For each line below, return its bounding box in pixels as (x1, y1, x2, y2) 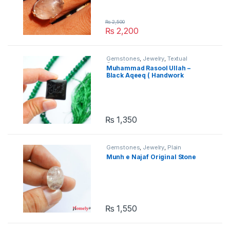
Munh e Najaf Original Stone (106, 152, 196, 161)
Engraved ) (106, 79, 141, 87)
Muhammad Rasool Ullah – (106, 64, 190, 72)
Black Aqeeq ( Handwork (106, 71, 184, 80)
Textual (167, 55, 187, 63)
